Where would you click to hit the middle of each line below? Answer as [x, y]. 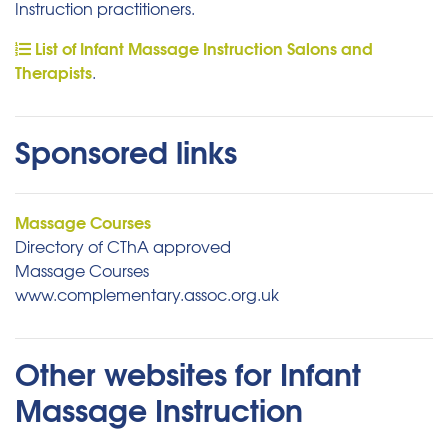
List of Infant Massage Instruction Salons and [202, 48]
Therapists [53, 72]
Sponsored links [126, 151]
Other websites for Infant [188, 373]
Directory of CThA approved [123, 246]
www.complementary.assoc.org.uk [147, 294]
